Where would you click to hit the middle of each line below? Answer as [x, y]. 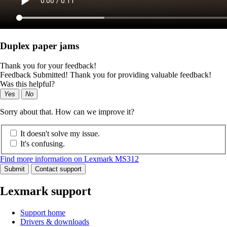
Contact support [58, 169]
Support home [43, 213]
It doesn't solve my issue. [60, 134]
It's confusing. [43, 144]
